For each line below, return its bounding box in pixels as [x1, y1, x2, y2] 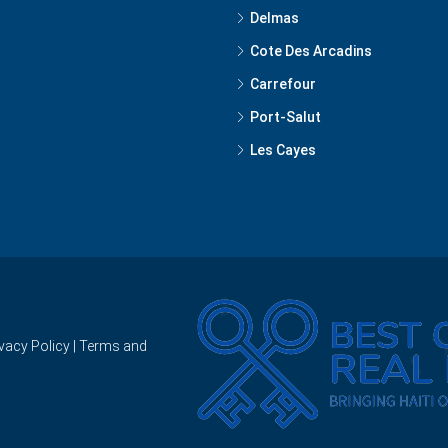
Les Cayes [250, 141, 316, 158]
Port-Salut [250, 108, 321, 125]
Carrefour [250, 75, 316, 92]
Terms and [79, 338, 147, 355]
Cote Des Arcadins [250, 42, 372, 59]
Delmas [250, 9, 299, 26]
